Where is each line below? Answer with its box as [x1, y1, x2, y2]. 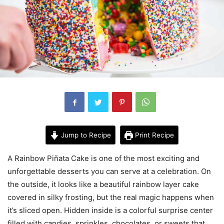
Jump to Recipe [58, 131, 111, 139]
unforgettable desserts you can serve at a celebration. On [7, 166, 211, 176]
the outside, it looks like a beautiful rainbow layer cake [7, 179, 199, 189]
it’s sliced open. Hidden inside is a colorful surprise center [7, 205, 213, 215]
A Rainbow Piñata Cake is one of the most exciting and [7, 153, 199, 163]
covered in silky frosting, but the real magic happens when [7, 192, 214, 202]
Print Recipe [133, 131, 174, 139]
